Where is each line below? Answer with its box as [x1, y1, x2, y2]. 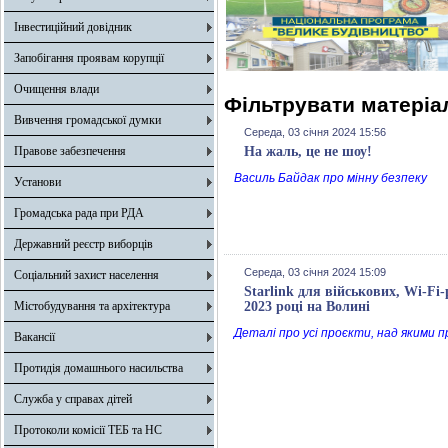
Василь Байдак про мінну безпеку [234, 171, 427, 185]
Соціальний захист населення [14, 268, 159, 282]
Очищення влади [14, 82, 99, 96]
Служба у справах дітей [14, 392, 132, 406]
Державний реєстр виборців [14, 237, 153, 251]
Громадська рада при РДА [14, 206, 144, 220]
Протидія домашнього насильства [14, 361, 183, 375]
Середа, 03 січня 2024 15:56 [244, 126, 386, 138]
